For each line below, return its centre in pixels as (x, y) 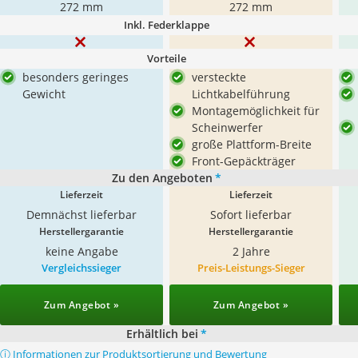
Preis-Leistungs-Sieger (251, 268)
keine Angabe (82, 251)
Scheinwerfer (227, 127)
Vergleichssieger (82, 268)
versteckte (219, 77)
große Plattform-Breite (252, 144)
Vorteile (166, 58)
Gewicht (44, 94)
